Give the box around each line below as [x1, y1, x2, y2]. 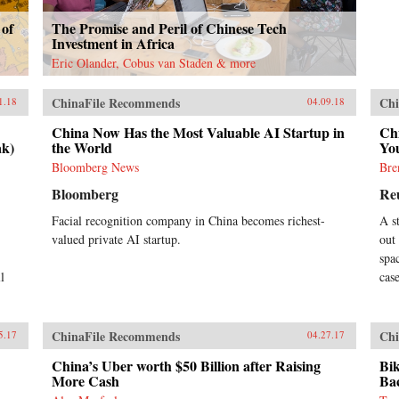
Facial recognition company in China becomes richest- [51, 211, 325, 229]
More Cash [51, 370, 119, 391]
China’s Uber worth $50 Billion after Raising [51, 354, 321, 376]
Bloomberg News [51, 158, 139, 175]
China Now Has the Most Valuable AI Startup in [51, 121, 345, 142]
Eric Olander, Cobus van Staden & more [51, 53, 256, 71]
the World [51, 136, 112, 158]
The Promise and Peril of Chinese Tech [51, 17, 287, 38]
